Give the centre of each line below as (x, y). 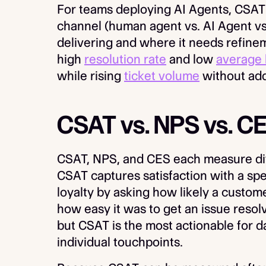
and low (191, 59)
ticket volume (162, 76)
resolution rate (125, 59)
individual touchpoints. (120, 242)
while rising (91, 76)
